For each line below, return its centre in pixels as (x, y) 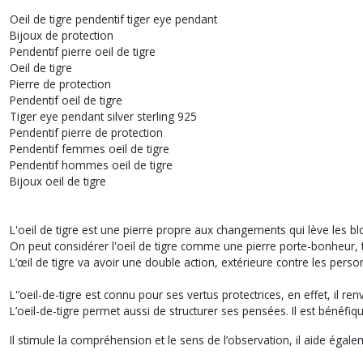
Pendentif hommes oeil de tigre (91, 165)
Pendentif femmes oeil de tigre (90, 149)
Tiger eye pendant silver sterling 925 (103, 116)
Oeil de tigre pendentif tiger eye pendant (113, 19)
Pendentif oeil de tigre (68, 100)
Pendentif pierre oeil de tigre (83, 51)
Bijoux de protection (62, 35)
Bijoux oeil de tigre (58, 181)
